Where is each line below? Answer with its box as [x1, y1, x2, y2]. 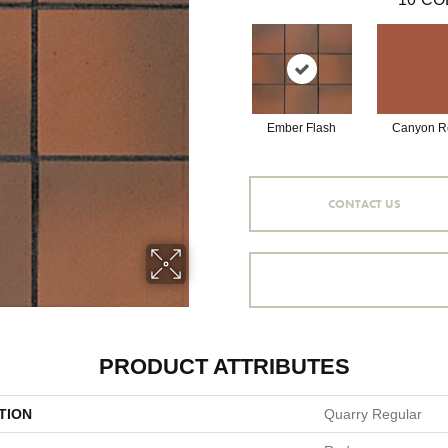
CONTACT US [328, 195, 401, 212]
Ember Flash [267, 120, 336, 135]
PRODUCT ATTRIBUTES [98, 353, 350, 379]
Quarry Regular [324, 405, 422, 422]
